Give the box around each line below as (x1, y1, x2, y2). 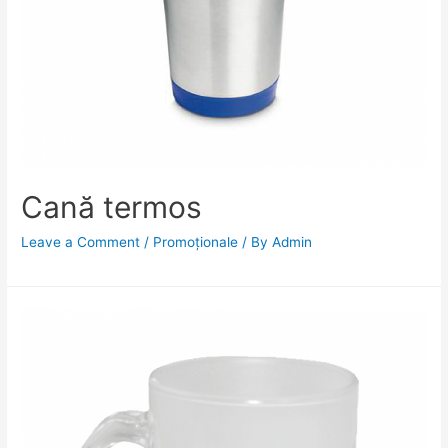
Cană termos (21, 188, 203, 225)
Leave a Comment (21, 233, 141, 250)
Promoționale (153, 233, 239, 250)
